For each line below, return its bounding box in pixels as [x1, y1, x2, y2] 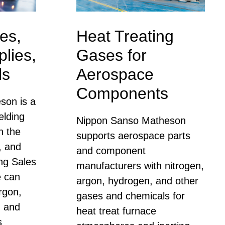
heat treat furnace [76, 205, 156, 216]
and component [76, 145, 146, 156]
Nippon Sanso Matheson [76, 115, 186, 126]
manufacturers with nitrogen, [76, 160, 204, 171]
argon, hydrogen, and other [76, 175, 198, 186]
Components [76, 84, 168, 102]
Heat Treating [76, 27, 174, 45]
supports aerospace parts [76, 130, 190, 141]
